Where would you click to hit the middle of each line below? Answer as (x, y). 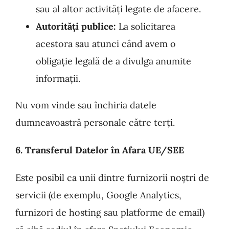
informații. (58, 78)
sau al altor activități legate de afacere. (118, 9)
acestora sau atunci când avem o (106, 44)
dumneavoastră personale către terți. (95, 122)
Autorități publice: (76, 26)
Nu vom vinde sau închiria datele (86, 105)
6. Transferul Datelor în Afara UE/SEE (100, 150)
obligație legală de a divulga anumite (113, 61)
